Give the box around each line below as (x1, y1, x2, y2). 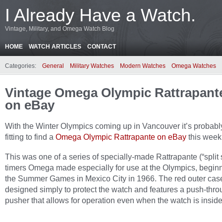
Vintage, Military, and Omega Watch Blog (5, 25, 114, 32)
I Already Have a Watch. (5, 5, 196, 25)
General (42, 62, 64, 69)
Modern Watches (120, 62, 166, 69)
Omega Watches (171, 62, 216, 69)
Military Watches (70, 62, 114, 69)
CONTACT (87, 43, 116, 50)
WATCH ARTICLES (29, 43, 81, 50)
